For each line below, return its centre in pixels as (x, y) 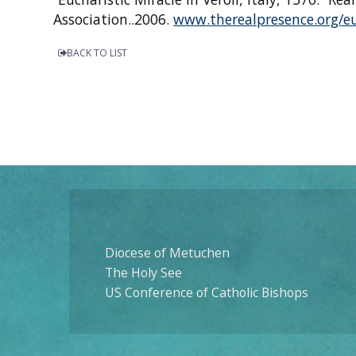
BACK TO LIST (97, 53)
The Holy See (143, 273)
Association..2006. (114, 19)
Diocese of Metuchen (167, 253)
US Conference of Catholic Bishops (207, 293)
